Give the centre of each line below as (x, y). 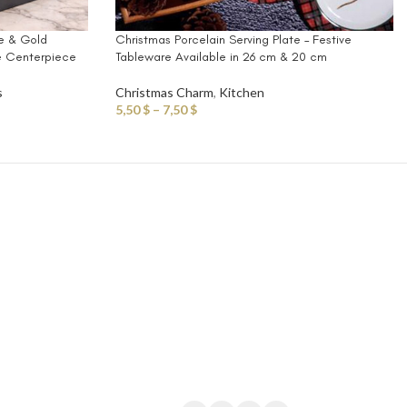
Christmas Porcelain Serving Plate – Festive (233, 40)
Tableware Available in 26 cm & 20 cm (221, 57)
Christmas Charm (164, 93)
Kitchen (242, 93)
